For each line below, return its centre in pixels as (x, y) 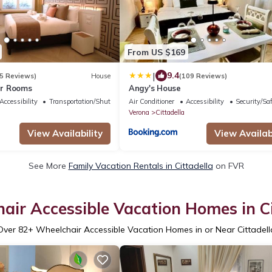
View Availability (65, 134)
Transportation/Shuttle (83, 102)
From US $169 (156, 52)
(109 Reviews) (203, 76)
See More (48, 166)
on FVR (228, 166)
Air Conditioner (151, 102)
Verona (139, 113)
